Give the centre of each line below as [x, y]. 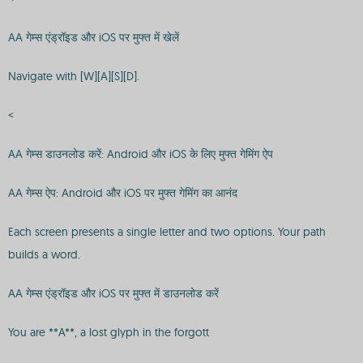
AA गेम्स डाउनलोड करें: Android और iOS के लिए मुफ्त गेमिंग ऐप [141, 154]
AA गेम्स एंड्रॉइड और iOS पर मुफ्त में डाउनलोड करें [113, 293]
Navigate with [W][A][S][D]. [74, 76]
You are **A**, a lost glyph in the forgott [109, 332]
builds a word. [44, 254]
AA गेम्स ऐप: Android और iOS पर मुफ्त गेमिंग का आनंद [123, 193]
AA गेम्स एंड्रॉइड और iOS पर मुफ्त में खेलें [94, 37]
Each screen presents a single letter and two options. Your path [167, 232]
